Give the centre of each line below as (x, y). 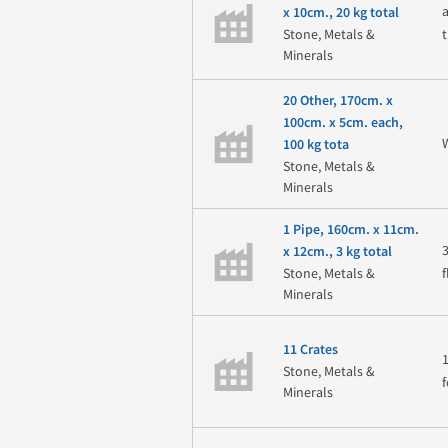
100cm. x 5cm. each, (342, 122)
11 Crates (310, 350)
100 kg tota (315, 144)
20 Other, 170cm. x (337, 100)
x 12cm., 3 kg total (337, 251)
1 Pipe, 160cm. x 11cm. (350, 229)
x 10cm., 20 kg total (340, 13)
